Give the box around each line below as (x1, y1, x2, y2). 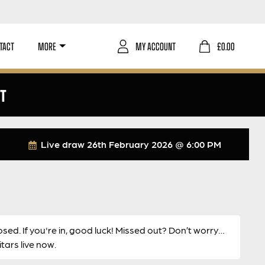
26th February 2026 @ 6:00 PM (86, 138, 221, 150)
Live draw (38, 138, 87, 150)
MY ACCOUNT (135, 38, 176, 54)
